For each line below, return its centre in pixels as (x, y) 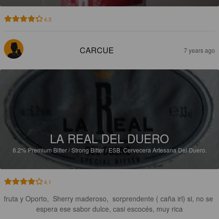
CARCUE (97, 50)
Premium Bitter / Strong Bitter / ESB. (75, 150)
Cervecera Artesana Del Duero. (165, 150)
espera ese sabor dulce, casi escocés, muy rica (109, 208)
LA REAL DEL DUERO (109, 138)
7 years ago (199, 50)
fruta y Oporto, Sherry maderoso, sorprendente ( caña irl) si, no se (109, 198)
